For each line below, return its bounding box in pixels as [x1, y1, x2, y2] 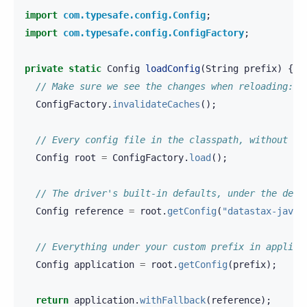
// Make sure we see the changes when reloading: [36, 80, 299, 92]
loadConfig [145, 62, 200, 74]
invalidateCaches [112, 98, 200, 110]
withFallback [140, 294, 206, 306]
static [69, 62, 101, 74]
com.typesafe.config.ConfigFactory [63, 27, 244, 38]
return [36, 294, 69, 306]
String [206, 62, 238, 74]
